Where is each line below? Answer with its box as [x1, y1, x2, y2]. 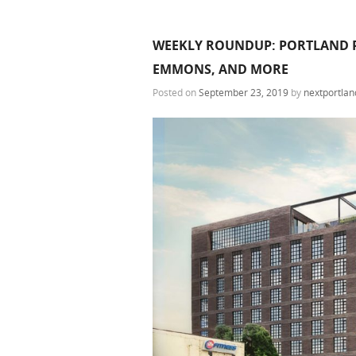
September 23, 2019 [199, 85, 288, 99]
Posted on [153, 85, 199, 99]
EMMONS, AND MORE [153, 60, 288, 78]
